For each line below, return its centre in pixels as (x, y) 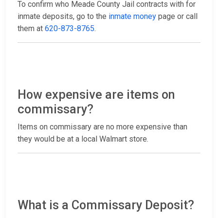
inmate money (132, 17)
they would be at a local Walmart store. (83, 139)
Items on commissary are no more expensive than (102, 127)
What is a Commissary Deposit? (106, 205)
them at (31, 29)
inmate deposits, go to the (63, 17)
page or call (177, 17)
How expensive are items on (96, 95)
